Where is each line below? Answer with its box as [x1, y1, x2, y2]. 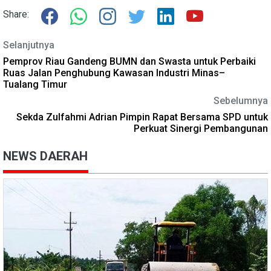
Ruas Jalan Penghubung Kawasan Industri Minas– [3, 67, 225, 79]
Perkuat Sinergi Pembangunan [134, 122, 268, 134]
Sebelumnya [214, 94, 268, 106]
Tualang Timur [3, 78, 67, 90]
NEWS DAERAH [3, 148, 88, 163]
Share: [3, 8, 29, 20]
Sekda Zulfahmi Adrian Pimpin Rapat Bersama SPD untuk [16, 111, 268, 123]
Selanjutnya [3, 39, 54, 51]
